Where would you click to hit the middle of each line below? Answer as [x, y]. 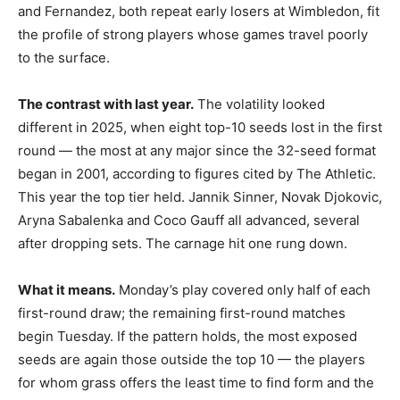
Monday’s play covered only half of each [243, 289]
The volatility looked [259, 104]
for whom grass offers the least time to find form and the [196, 382]
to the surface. [64, 57]
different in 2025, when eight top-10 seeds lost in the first [200, 127]
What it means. [67, 289]
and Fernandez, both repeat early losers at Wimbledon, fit [199, 11]
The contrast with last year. [106, 104]
